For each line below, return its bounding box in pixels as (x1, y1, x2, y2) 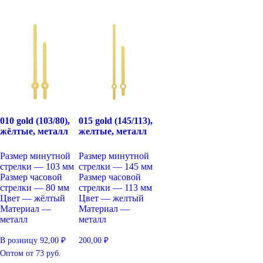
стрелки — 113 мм (79, 182, 153, 193)
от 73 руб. (26, 249, 61, 258)
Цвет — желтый (79, 193, 144, 203)
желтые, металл (79, 126, 147, 136)
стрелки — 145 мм (79, 161, 153, 171)
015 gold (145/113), (79, 115, 153, 126)
